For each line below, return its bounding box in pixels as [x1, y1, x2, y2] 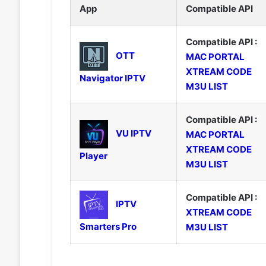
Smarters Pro [79, 220, 137, 232]
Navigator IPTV [79, 72, 145, 84]
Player [79, 150, 107, 161]
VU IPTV [115, 127, 151, 139]
